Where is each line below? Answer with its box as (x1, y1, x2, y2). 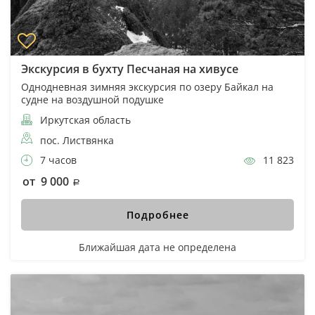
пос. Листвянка (40, 134, 114, 148)
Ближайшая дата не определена (79, 240, 236, 255)
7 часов (37, 153, 77, 167)
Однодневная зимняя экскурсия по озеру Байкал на (21, 80, 274, 94)
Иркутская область (37, 113, 131, 127)
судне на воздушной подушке (21, 93, 164, 107)
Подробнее (126, 208, 189, 222)
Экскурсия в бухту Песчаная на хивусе (21, 61, 238, 77)
